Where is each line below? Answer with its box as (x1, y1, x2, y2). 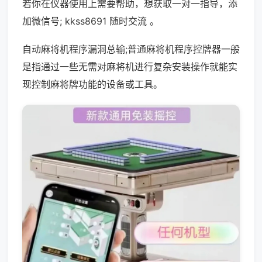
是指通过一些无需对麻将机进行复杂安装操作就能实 (22, 61, 237, 73)
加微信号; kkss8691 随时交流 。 (22, 15, 159, 27)
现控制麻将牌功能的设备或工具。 (22, 78, 163, 90)
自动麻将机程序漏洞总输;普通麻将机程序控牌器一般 (22, 43, 240, 55)
